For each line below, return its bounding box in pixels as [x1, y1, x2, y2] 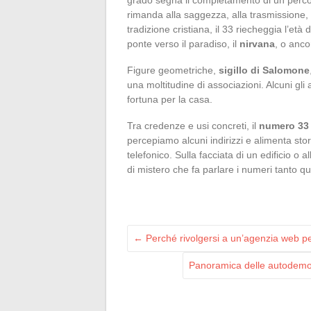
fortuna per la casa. [127, 93, 212, 105]
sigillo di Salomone [219, 64, 310, 76]
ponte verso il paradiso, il [127, 37, 239, 49]
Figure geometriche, [127, 64, 219, 76]
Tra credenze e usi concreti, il [127, 119, 259, 131]
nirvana [239, 37, 275, 49]
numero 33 [259, 119, 309, 131]
